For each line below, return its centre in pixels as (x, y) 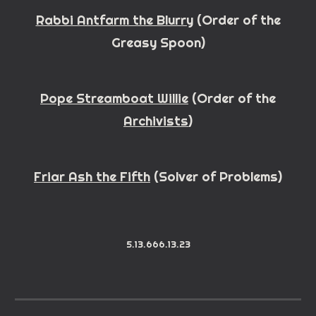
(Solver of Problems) (216, 177)
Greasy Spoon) (158, 43)
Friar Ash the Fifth (92, 177)
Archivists (156, 121)
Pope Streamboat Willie (114, 98)
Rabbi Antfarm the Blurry (114, 20)
